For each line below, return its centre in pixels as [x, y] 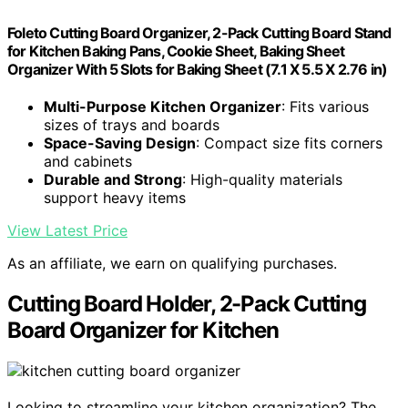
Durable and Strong [113, 180]
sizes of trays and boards [132, 125]
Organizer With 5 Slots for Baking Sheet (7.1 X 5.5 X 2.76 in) [198, 70]
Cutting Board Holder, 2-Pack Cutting [187, 304]
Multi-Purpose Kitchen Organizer [163, 107]
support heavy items [115, 198]
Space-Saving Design [120, 143]
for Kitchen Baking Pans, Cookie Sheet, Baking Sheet [176, 51]
